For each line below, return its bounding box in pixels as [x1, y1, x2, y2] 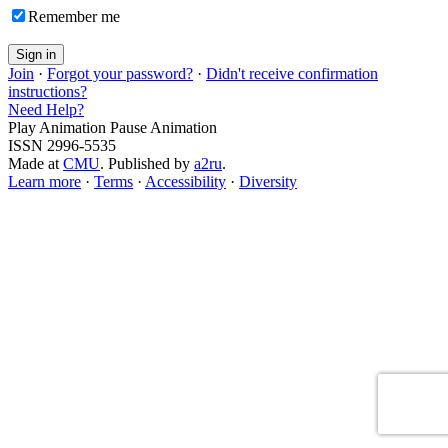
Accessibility [145, 172, 226, 190]
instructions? [8, 82, 87, 100]
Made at [8, 154, 63, 172]
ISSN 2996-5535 [8, 136, 116, 154]
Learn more [8, 172, 81, 190]
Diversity [239, 172, 297, 190]
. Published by [100, 154, 194, 172]
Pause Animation [110, 118, 217, 136]
